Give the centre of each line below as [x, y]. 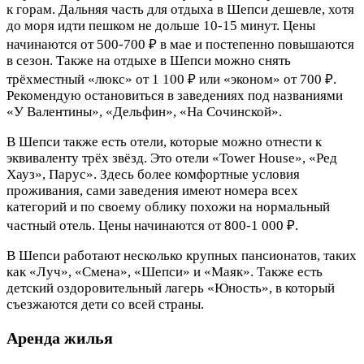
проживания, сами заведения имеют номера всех [152, 190]
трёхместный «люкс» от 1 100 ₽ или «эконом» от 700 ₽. [171, 79]
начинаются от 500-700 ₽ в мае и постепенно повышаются [180, 44]
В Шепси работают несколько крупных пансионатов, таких [182, 255]
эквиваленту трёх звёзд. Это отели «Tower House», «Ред [172, 158]
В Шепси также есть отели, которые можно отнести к [164, 141]
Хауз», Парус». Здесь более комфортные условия [153, 174]
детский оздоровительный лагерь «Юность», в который [171, 288]
